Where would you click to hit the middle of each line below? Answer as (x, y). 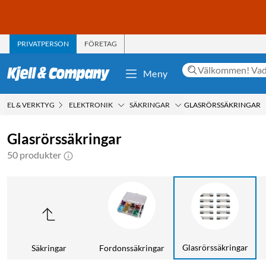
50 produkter (34, 154)
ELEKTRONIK (91, 104)
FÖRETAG (101, 43)
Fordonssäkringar (132, 248)
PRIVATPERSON (43, 43)
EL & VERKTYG (31, 104)
